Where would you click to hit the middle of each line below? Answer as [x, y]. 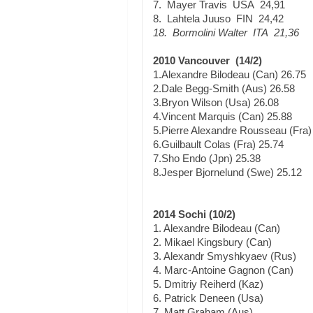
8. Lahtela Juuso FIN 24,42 [218, 19]
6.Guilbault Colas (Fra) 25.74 [218, 144]
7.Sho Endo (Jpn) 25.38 [207, 158]
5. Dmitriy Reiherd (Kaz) [208, 284]
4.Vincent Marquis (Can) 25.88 [223, 116]
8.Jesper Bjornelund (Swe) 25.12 [227, 172]
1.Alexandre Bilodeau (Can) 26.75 [230, 74]
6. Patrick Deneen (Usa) [208, 298]
